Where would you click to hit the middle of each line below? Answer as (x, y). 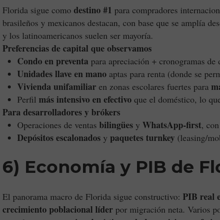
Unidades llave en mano (62, 74)
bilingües (116, 125)
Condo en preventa (53, 61)
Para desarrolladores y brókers (61, 112)
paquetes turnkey (142, 137)
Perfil (28, 99)
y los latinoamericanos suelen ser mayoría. (78, 35)
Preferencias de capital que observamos (77, 48)
